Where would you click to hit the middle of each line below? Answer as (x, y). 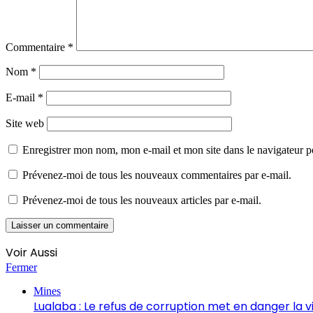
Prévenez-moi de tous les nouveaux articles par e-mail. (142, 201)
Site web (25, 124)
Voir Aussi (31, 253)
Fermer (21, 268)
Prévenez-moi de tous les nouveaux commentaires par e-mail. (157, 175)
